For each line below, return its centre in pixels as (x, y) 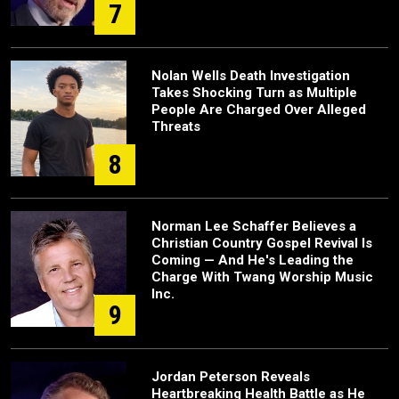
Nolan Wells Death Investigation (251, 76)
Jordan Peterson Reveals (231, 377)
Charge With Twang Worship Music (262, 277)
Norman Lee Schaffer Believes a (254, 227)
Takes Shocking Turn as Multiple (254, 93)
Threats (176, 127)
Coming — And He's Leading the (252, 261)
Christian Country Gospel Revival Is (262, 244)
